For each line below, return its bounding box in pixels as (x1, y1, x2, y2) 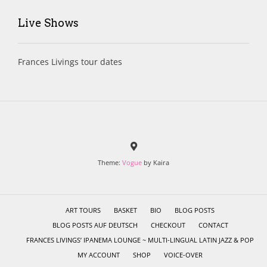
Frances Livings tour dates (18, 56, 122, 68)
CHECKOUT (150, 221, 185, 230)
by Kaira (142, 158, 169, 167)
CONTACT (198, 221, 228, 230)
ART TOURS (66, 206, 101, 215)
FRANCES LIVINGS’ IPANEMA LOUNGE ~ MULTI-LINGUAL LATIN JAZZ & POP (26, 235, 254, 245)
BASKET (114, 206, 137, 215)
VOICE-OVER (164, 250, 203, 260)
